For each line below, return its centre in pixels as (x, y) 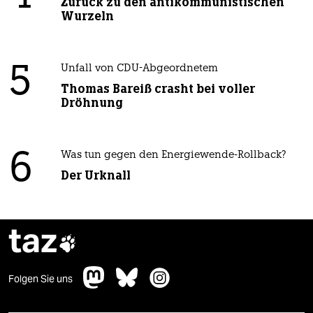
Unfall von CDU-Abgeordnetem (139, 69)
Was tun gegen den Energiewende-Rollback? (173, 156)
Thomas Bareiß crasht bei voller (158, 89)
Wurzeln (87, 16)
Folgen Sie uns (41, 279)
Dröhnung (92, 103)
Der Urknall (95, 176)
